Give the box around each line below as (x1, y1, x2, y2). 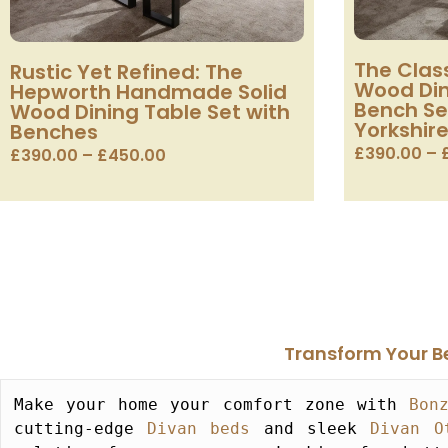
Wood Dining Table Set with (10, 98, 290, 127)
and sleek (250, 419, 371, 439)
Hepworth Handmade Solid (10, 78, 287, 107)
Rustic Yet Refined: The (10, 58, 243, 87)
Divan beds (147, 419, 251, 439)
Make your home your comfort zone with (13, 395, 410, 415)
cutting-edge (13, 419, 148, 439)
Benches (10, 118, 98, 147)
